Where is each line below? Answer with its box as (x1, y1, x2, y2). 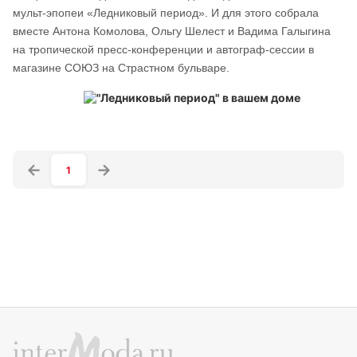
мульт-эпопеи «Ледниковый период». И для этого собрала (13, 6, 319, 19)
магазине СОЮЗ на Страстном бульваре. (13, 61, 229, 74)
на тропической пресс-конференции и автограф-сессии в (13, 43, 314, 56)
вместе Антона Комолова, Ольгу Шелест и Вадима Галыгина (13, 25, 331, 37)
